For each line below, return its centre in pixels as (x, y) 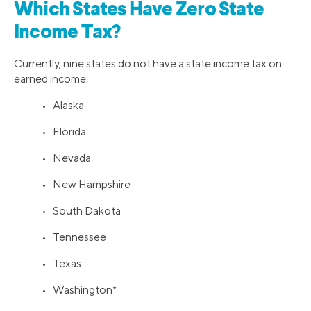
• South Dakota (81, 210)
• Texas (61, 263)
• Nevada (66, 158)
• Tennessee (74, 237)
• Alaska (63, 105)
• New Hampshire (86, 184)
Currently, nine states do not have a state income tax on (148, 63)
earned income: (51, 78)
